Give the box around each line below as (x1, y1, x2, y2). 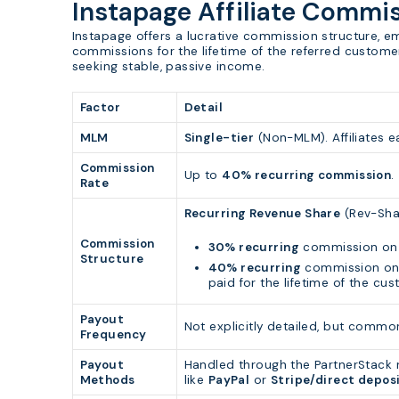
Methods (79, 372, 135, 388)
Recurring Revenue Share (183, 206, 341, 222)
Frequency (79, 327, 147, 343)
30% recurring (208, 239, 299, 255)
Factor (79, 100, 121, 116)
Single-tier (183, 130, 255, 146)
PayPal (208, 372, 250, 388)
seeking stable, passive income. (71, 59, 265, 75)
